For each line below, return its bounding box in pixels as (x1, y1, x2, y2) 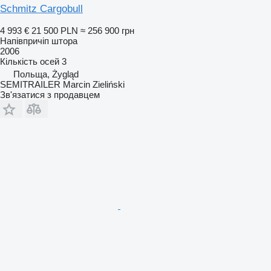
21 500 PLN (31, 25, 78, 36)
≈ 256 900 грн (80, 25, 134, 36)
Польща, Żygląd (13, 68, 79, 79)
